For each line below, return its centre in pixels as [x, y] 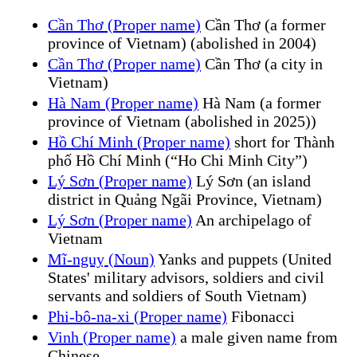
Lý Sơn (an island [251, 180]
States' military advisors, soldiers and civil [186, 277]
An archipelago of [252, 220]
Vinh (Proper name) [112, 337]
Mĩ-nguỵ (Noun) [101, 259]
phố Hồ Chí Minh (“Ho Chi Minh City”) [178, 160]
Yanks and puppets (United [243, 259]
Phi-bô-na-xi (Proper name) [137, 316]
